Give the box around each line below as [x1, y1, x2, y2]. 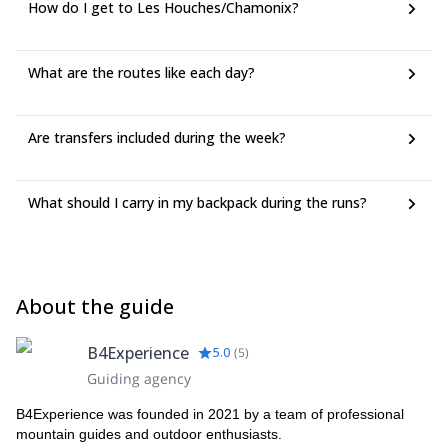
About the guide [16, 293, 174, 320]
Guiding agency [87, 369, 191, 388]
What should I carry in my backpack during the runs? [28, 193, 367, 212]
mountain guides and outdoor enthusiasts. [16, 426, 282, 442]
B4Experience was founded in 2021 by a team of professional [16, 406, 404, 422]
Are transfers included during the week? [28, 128, 286, 147]
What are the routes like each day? [28, 63, 255, 82]
